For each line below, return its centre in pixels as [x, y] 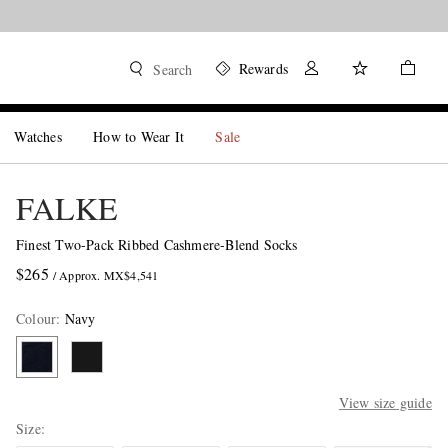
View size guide [385, 402]
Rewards [263, 68]
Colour [36, 318]
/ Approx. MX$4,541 [105, 275]
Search [173, 69]
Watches [38, 136]
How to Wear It [139, 136]
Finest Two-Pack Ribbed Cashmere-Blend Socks [156, 244]
